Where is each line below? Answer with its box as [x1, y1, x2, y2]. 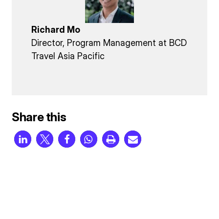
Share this [12, 109, 66, 124]
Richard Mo [31, 24, 80, 35]
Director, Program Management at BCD [31, 37, 187, 48]
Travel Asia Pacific [31, 50, 105, 61]
